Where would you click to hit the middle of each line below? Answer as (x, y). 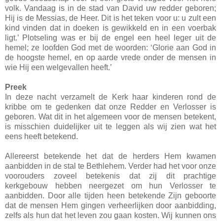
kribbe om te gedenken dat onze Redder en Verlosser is (110, 107)
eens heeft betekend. (41, 136)
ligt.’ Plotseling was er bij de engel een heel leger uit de (110, 37)
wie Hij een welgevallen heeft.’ (58, 67)
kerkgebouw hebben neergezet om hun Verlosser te (110, 185)
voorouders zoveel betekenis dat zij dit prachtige (110, 176)
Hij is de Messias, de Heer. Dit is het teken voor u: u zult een (110, 18)
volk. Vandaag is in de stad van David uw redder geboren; (110, 8)
